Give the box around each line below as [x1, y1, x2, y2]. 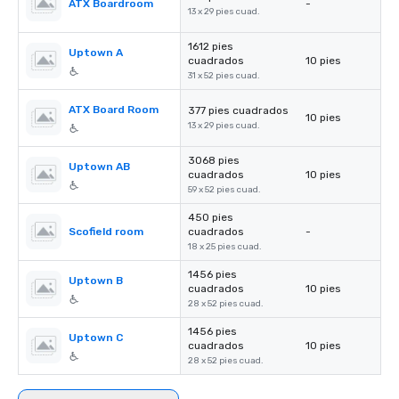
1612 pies [188, 40, 233, 53]
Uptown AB [69, 160, 130, 173]
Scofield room [69, 225, 143, 238]
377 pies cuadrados [188, 104, 289, 117]
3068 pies [188, 154, 240, 167]
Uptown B [69, 274, 123, 287]
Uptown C [69, 331, 123, 344]
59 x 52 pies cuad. [188, 184, 261, 195]
